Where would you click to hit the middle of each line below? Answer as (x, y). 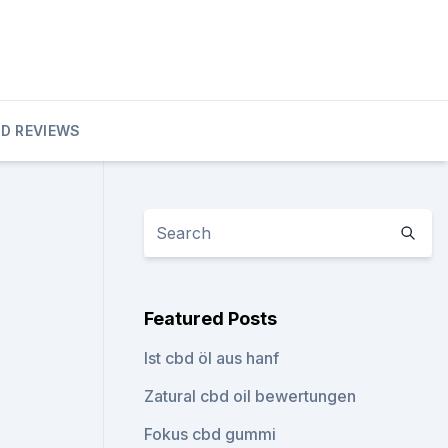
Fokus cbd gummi (210, 434)
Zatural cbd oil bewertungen (250, 396)
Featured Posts (211, 318)
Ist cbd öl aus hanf (212, 358)
